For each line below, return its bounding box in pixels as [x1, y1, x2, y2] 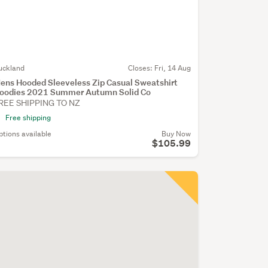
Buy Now [161, 129, 191, 139]
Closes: [127, 63, 154, 74]
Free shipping [5, 112, 51, 123]
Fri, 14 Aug [154, 63, 191, 74]
